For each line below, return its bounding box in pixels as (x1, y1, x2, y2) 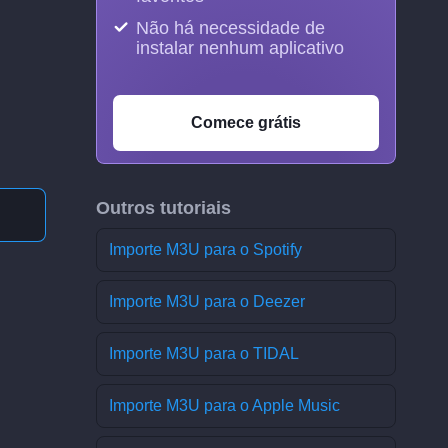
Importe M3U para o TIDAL (109, 345, 299, 362)
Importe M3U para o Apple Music (109, 397, 340, 414)
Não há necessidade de (136, 18, 325, 38)
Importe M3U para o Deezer (109, 293, 305, 310)
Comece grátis (191, 114, 301, 131)
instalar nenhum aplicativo (136, 38, 344, 58)
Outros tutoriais (96, 198, 231, 218)
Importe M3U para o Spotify (109, 241, 302, 258)
